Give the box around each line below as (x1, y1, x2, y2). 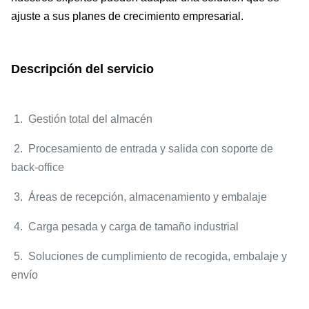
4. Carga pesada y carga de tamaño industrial (11, 221, 239, 232)
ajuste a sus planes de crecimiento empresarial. (11, 10, 243, 22)
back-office (11, 161, 64, 173)
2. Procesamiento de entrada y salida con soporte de (11, 143, 273, 154)
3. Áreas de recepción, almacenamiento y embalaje (11, 191, 267, 203)
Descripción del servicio (11, 62, 154, 76)
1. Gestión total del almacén (11, 113, 152, 125)
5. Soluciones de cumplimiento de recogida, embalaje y (11, 250, 287, 262)
